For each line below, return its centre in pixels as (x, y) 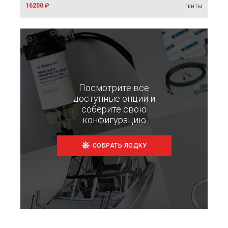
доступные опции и (114, 98)
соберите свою (114, 109)
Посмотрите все (114, 88)
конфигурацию (114, 120)
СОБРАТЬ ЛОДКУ (120, 145)
